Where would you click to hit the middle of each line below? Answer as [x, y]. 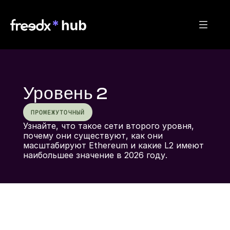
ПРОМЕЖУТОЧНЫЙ [57, 112]
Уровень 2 [65, 94]
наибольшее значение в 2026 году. [95, 155]
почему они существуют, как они [93, 136]
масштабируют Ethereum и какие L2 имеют [113, 145]
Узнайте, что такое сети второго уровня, [108, 126]
